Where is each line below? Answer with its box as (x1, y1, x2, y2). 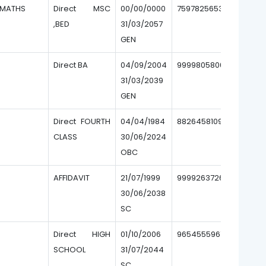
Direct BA (53, 59, 88, 71)
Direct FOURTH (53, 116, 110, 127)
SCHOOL (53, 244, 85, 255)
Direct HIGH (53, 229, 110, 240)
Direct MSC (53, 3, 110, 14)
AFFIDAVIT (53, 172, 90, 183)
